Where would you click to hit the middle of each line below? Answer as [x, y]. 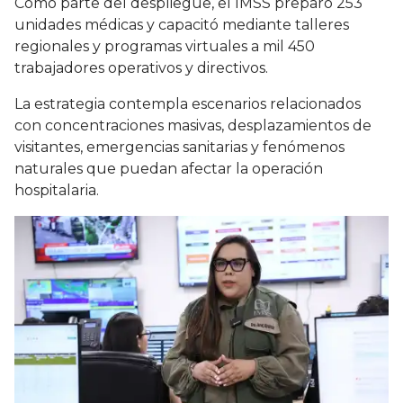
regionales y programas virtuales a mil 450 [165, 47]
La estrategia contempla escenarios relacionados [188, 104]
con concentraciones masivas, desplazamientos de [193, 126]
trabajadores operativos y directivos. [141, 68]
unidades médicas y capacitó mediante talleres [182, 25]
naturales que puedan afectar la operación [169, 169]
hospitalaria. [57, 191]
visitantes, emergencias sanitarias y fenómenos [179, 148]
